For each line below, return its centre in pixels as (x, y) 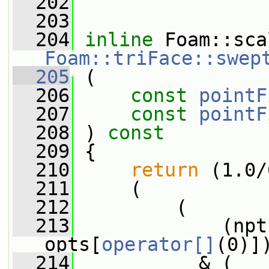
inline (119, 40)
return (165, 170)
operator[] (159, 244)
